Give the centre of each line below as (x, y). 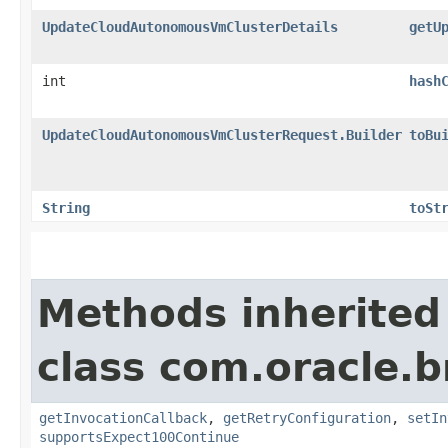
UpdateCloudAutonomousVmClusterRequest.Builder (222, 134)
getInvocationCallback (123, 417)
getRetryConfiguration (307, 417)
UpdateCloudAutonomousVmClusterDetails (190, 26)
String (66, 207)
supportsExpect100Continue (139, 436)
